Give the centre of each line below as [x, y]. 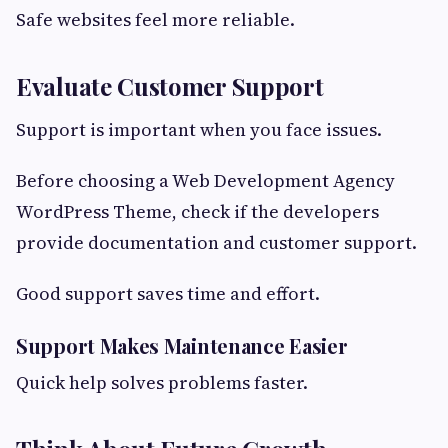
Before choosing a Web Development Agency [205, 180]
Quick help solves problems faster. [162, 382]
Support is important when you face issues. [199, 129]
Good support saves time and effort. [168, 293]
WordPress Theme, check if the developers [197, 211]
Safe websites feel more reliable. [155, 19]
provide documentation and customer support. [216, 242]
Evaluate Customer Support [170, 85]
